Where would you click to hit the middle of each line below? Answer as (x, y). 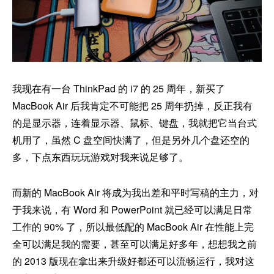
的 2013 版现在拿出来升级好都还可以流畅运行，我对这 (133, 261)
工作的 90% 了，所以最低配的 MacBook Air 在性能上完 (133, 227)
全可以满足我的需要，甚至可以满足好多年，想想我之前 (135, 244)
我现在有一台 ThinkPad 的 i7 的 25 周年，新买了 (119, 89)
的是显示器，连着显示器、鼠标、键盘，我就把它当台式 (135, 123)
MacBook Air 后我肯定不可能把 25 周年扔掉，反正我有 (132, 106)
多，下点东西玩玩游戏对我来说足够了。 (100, 157)
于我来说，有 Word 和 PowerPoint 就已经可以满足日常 (132, 210)
